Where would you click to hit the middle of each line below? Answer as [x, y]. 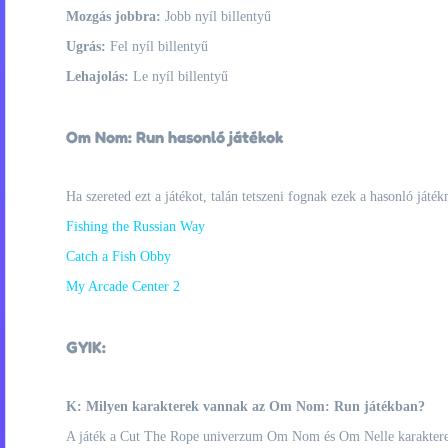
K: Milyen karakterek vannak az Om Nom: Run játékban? [245, 406]
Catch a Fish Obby [118, 256]
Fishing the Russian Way [135, 226]
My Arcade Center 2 [123, 286]
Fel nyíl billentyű [157, 46]
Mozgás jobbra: [113, 16]
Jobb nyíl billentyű [216, 16]
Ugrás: [86, 46]
